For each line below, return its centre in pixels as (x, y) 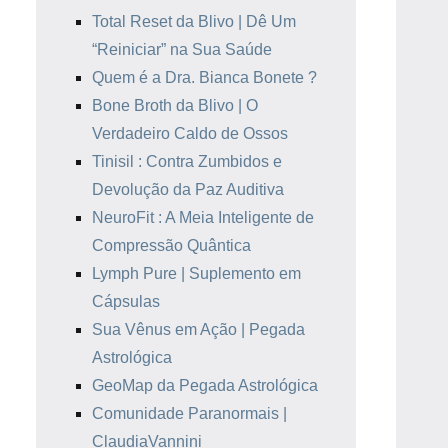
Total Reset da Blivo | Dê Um (194, 21)
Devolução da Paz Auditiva (188, 189)
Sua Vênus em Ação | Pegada (198, 329)
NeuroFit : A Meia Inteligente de (203, 217)
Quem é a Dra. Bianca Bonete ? (204, 77)
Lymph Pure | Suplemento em (196, 273)
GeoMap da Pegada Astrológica (205, 385)
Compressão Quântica (171, 245)
